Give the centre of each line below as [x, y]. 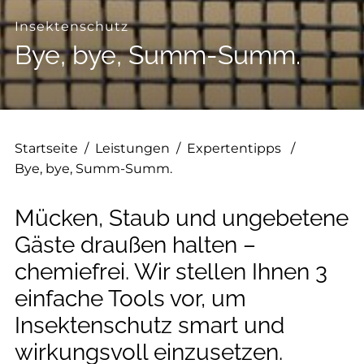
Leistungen [132, 148]
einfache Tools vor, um [130, 299]
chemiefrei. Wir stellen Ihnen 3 [171, 272]
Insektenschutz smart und [149, 325]
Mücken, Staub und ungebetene [182, 218]
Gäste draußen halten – [135, 245]
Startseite [46, 148]
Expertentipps [236, 148]
